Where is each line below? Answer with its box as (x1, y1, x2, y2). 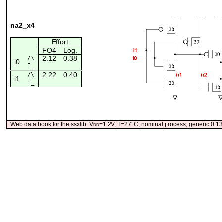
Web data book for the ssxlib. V (10, 120, 93, 128)
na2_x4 (10, 21, 35, 29)
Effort (51, 37, 68, 46)
